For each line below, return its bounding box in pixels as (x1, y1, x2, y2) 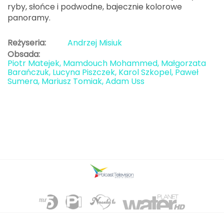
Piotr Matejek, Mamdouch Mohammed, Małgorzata (7, 57, 206, 69)
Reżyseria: (7, 37, 46, 49)
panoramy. (7, 12, 50, 24)
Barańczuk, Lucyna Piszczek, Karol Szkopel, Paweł (7, 66, 198, 78)
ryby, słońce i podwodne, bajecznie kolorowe (7, 1, 182, 13)
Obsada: (7, 48, 40, 60)
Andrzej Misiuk (67, 37, 122, 49)
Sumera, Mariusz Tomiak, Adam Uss (7, 75, 144, 87)
